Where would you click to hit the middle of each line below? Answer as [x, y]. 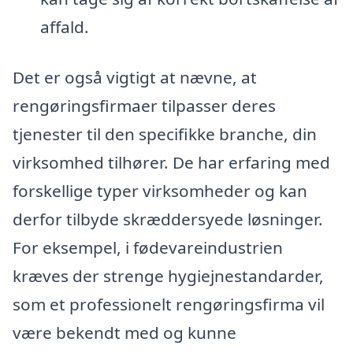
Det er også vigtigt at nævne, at [135, 78]
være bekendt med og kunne [124, 333]
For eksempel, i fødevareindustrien [148, 248]
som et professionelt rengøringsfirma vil [169, 305]
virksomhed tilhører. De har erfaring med [171, 163]
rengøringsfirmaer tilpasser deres [144, 106]
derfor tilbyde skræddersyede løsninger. [168, 219]
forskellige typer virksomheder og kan [160, 191]
